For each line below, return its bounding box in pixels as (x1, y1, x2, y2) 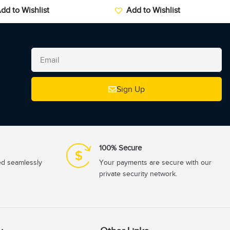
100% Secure (99, 144, 142, 152)
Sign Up (116, 84, 145, 94)
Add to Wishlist (126, 6, 180, 15)
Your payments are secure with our (99, 159, 212, 167)
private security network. (99, 170, 177, 178)
